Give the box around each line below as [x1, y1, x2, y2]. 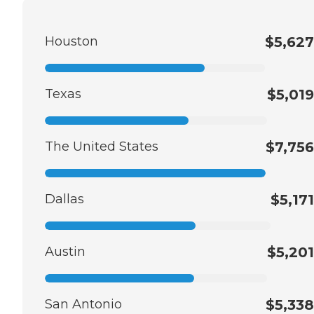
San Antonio [45, 296, 122, 312]
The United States [45, 138, 158, 154]
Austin [45, 243, 86, 259]
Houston [45, 33, 98, 49]
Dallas [45, 191, 84, 207]
